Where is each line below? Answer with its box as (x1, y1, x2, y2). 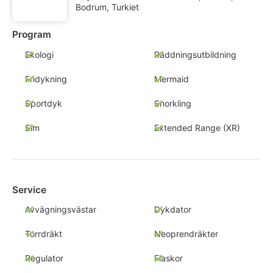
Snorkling (154, 97, 191, 108)
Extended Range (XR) (154, 122, 240, 133)
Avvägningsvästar (25, 204, 96, 215)
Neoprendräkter (154, 229, 218, 239)
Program (12, 29, 51, 41)
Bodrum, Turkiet (76, 2, 139, 13)
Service (12, 183, 46, 196)
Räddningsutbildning (154, 49, 236, 60)
